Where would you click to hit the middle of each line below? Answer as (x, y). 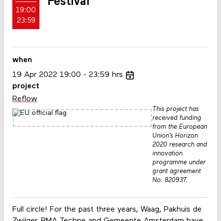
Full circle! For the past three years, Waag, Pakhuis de (107, 209)
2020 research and (180, 145)
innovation (167, 154)
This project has (175, 110)
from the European (180, 127)
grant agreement (176, 172)
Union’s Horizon (175, 136)
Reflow (25, 99)
